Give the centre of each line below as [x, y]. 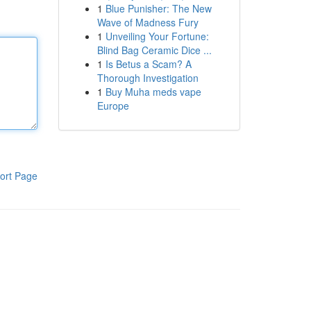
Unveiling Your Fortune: [157, 36]
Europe [113, 106]
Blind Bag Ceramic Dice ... [154, 50]
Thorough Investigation [148, 78]
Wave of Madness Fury [148, 22]
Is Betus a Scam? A [148, 64]
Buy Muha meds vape [153, 92]
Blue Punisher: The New [158, 8]
